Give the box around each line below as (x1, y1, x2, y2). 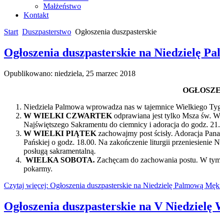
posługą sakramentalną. (24, 146, 96, 155)
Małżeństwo (43, 2, 81, 10)
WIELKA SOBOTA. (26, 155, 97, 164)
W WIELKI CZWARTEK (24, 111, 112, 120)
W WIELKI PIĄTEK (24, 129, 98, 137)
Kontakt (24, 11, 49, 19)
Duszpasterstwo (22, 27, 71, 36)
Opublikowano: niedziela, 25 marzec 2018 (4, 69, 136, 78)
